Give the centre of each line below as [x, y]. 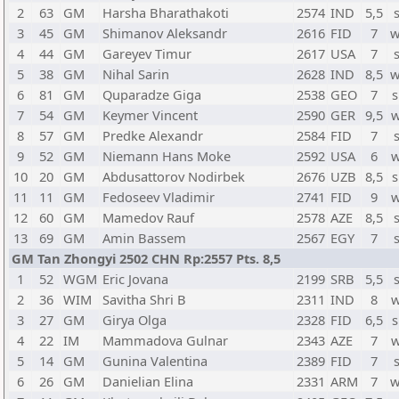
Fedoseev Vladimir [159, 197]
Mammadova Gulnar [165, 340]
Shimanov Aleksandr [165, 33]
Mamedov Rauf [148, 217]
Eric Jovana [135, 279]
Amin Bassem [144, 238]
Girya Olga [134, 320]
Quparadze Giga [152, 94]
